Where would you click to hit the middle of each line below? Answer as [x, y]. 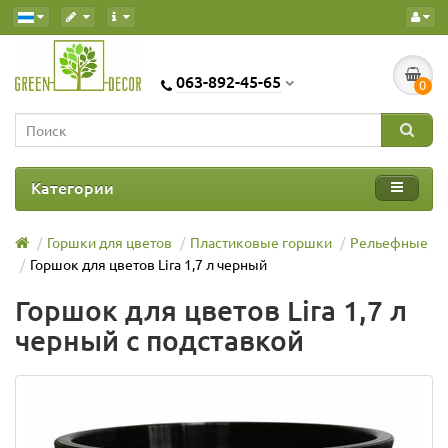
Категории [72, 186]
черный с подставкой [159, 339]
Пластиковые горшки [261, 241]
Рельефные [389, 241]
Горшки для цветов [109, 241]
